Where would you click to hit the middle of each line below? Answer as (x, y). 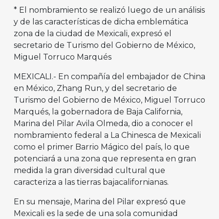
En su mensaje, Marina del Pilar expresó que (100, 202)
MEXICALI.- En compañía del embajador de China (109, 77)
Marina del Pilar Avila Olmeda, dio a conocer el (103, 124)
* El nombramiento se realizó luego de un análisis (109, 10)
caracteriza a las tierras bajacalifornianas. (92, 182)
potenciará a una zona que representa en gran (105, 159)
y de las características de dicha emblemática (101, 22)
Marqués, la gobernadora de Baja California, (98, 112)
